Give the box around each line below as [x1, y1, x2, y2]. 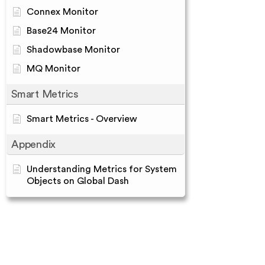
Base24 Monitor [27, 26, 96, 35]
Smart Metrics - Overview [27, 114, 137, 124]
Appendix [11, 139, 56, 150]
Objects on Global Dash [27, 176, 129, 186]
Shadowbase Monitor [27, 45, 120, 54]
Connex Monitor [27, 7, 98, 17]
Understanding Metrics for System [27, 164, 177, 174]
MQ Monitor [27, 64, 80, 73]
